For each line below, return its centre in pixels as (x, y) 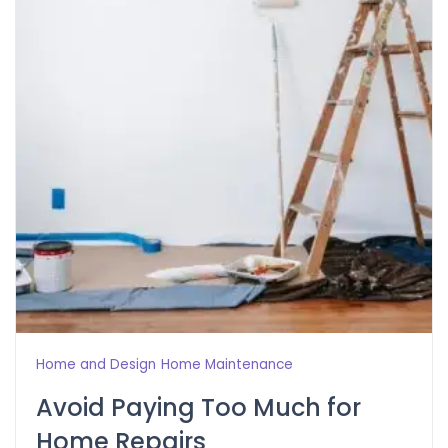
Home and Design (96, 364)
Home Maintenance (227, 364)
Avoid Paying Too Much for (198, 407)
